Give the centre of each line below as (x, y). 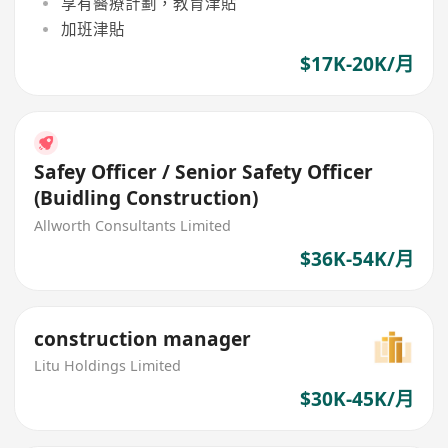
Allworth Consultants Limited (133, 226)
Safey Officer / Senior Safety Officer (204, 172)
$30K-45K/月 (356, 399)
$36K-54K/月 (356, 258)
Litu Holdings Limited (108, 366)
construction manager (143, 338)
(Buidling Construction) (146, 198)
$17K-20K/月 (356, 64)
